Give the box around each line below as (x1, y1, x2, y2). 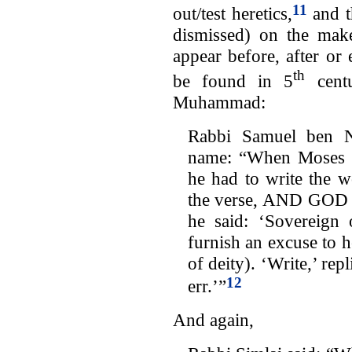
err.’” (187, 276, 226, 297)
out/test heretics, (173, 3, 292, 24)
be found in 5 (173, 70, 294, 91)
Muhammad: (173, 91, 266, 112)
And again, (173, 310, 254, 331)
